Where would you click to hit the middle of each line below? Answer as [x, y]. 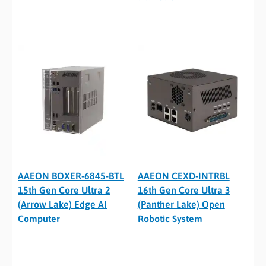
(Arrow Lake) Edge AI [62, 205]
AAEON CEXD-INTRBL [183, 176]
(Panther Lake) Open [181, 205]
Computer [39, 219]
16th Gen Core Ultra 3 [184, 190]
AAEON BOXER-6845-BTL [71, 176]
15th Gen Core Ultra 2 [64, 190]
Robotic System [170, 219]
